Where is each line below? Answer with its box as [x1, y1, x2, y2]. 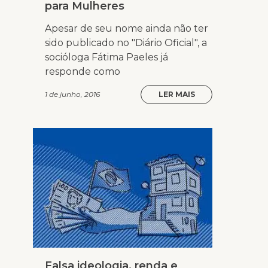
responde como [45, 66, 120, 78]
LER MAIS [158, 90, 195, 99]
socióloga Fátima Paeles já [45, 51, 168, 63]
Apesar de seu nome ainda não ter [45, 23, 208, 35]
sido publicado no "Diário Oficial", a [45, 37, 207, 49]
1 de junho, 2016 [45, 90, 100, 99]
